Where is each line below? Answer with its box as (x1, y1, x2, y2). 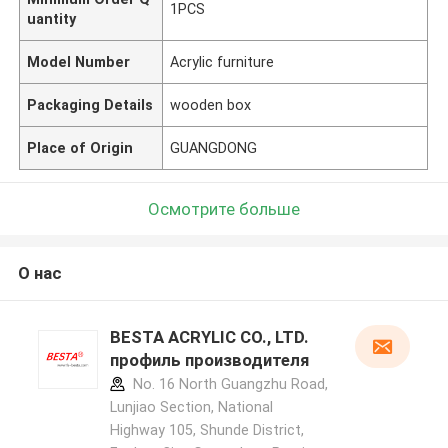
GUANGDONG (170, 139, 258, 156)
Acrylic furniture (170, 53, 275, 70)
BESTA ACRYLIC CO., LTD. (109, 327, 309, 348)
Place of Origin (27, 139, 134, 156)
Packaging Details (27, 96, 154, 113)
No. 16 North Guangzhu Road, (128, 376, 328, 393)
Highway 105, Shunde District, (109, 422, 304, 439)
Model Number (27, 53, 131, 70)
